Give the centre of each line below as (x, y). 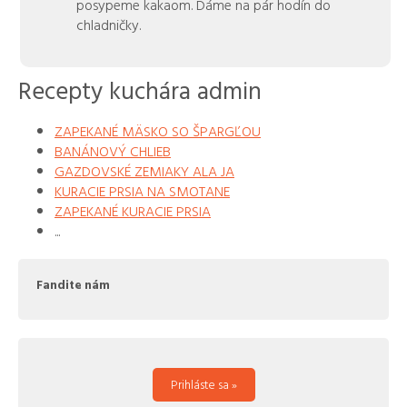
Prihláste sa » (203, 385)
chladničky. (108, 25)
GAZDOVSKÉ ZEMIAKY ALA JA (144, 170)
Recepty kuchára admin (140, 90)
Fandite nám (73, 284)
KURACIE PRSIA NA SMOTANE (142, 190)
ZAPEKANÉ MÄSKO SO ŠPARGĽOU (158, 130)
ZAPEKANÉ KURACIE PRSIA (133, 210)
